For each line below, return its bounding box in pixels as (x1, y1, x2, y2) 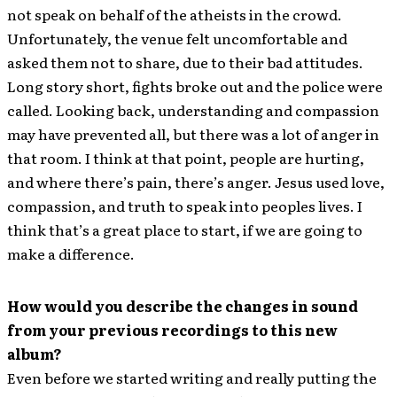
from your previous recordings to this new (7, 318, 338, 340)
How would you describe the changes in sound (7, 294, 358, 316)
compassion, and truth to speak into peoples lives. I (7, 194, 362, 216)
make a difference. (7, 242, 135, 264)
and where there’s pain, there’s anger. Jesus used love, (7, 170, 385, 192)
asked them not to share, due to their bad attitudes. (7, 51, 363, 73)
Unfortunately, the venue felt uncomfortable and (7, 27, 347, 49)
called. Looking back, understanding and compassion (7, 98, 379, 121)
